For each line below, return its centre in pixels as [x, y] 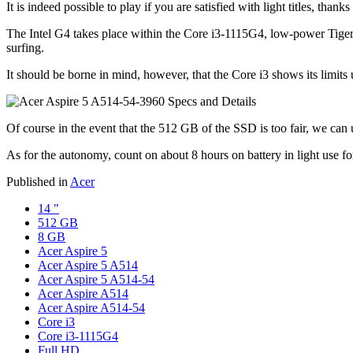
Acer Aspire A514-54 [91, 307]
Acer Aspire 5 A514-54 [96, 279]
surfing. [25, 47]
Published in [37, 181]
